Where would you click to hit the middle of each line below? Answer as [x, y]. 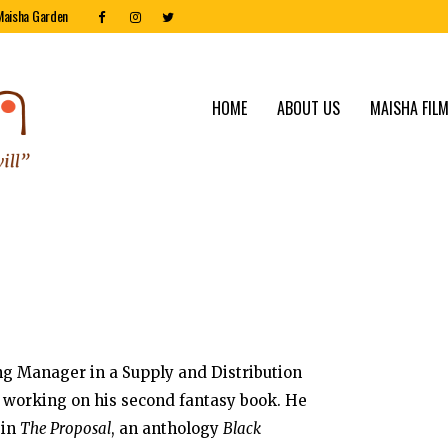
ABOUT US [308, 108]
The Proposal [65, 428]
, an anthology [167, 428]
